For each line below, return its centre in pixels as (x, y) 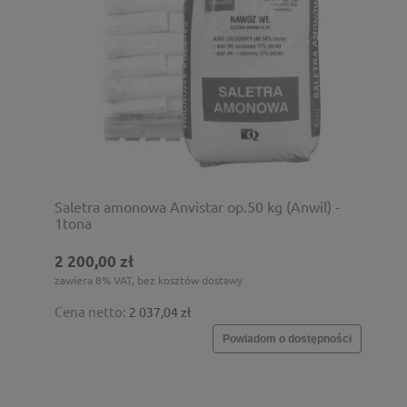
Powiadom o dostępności (287, 338)
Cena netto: (92, 311)
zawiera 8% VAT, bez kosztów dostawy (149, 279)
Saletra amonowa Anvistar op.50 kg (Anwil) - (197, 206)
